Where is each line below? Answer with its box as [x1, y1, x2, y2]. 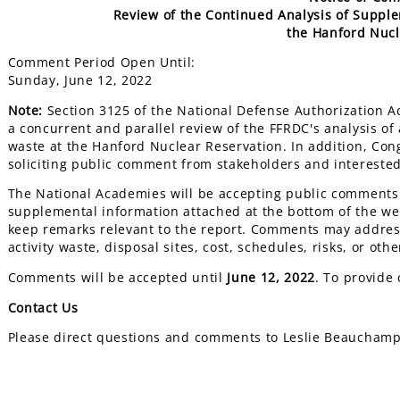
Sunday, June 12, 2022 [7, 71, 153, 89]
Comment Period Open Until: [7, 54, 196, 71]
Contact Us [7, 298, 79, 316]
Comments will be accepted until [7, 268, 228, 286]
